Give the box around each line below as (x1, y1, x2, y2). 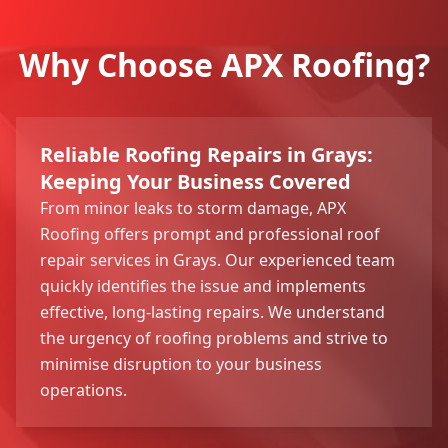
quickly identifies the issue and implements (40, 274, 366, 297)
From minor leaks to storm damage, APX (40, 196, 346, 219)
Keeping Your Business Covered (40, 167, 351, 195)
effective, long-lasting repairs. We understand (40, 300, 385, 323)
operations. (40, 378, 127, 401)
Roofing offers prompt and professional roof (40, 222, 380, 245)
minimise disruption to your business (40, 352, 322, 375)
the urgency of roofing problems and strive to (40, 326, 388, 349)
